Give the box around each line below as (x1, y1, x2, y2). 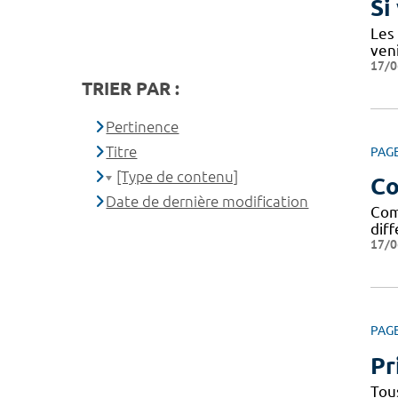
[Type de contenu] (116, 167, 239, 185)
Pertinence (106, 117, 179, 135)
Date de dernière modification (106, 192, 309, 210)
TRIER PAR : (82, 77, 179, 99)
